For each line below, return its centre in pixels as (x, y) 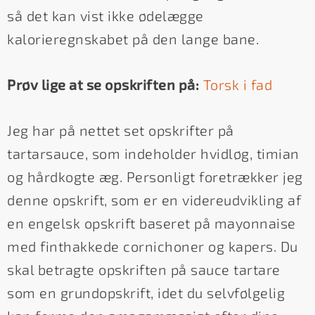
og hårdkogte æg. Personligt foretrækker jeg (155, 177)
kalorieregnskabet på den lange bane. (133, 39)
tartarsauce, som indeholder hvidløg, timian (153, 154)
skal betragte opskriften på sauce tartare (144, 270)
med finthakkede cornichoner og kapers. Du (153, 246)
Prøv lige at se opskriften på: (103, 85)
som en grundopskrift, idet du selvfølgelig (146, 293)
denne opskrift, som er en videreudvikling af (154, 200)
